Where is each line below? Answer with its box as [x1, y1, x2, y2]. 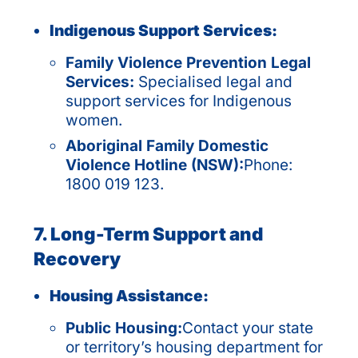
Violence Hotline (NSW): [66, 155, 244, 174]
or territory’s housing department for [66, 337, 323, 356]
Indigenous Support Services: [50, 20, 277, 40]
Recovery [34, 247, 121, 269]
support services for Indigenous [66, 91, 292, 110]
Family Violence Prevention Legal [66, 53, 311, 72]
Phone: [244, 155, 292, 174]
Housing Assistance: [50, 285, 209, 305]
